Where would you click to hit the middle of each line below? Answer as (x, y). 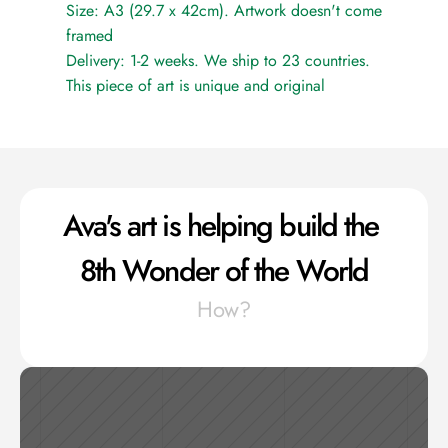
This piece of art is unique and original (195, 85)
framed (89, 35)
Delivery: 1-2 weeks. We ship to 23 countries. (218, 60)
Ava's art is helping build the (220, 225)
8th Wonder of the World (224, 270)
